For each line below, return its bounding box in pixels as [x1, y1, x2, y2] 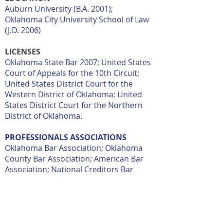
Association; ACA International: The [5, 175, 133, 185]
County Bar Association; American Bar [5, 153, 144, 164]
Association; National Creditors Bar [5, 164, 133, 175]
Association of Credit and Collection [5, 185, 135, 196]
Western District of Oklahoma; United [5, 89, 142, 100]
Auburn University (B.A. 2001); [5, 3, 113, 14]
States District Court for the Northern [5, 100, 143, 110]
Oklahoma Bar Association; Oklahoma [5, 143, 143, 153]
